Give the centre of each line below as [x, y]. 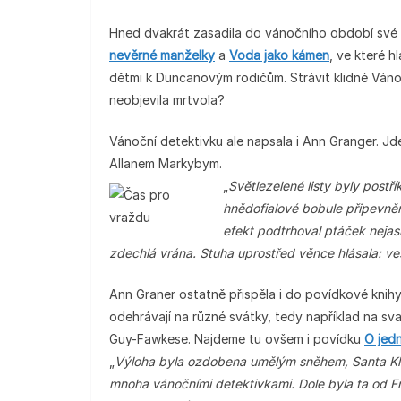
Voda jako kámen [279, 55]
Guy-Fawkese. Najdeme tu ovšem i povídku [237, 339]
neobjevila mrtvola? [167, 100]
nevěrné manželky [162, 55]
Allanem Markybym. [166, 163]
